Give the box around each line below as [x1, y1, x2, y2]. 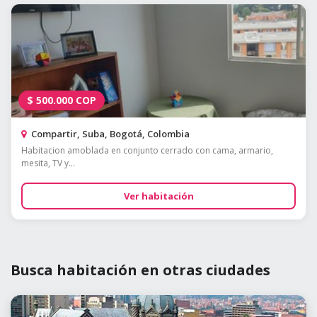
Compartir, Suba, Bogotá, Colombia [29, 127, 190, 141]
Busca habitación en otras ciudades [11, 260, 270, 280]
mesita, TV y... [21, 157, 75, 170]
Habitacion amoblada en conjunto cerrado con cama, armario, [21, 144, 273, 157]
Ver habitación [123, 190, 194, 203]
